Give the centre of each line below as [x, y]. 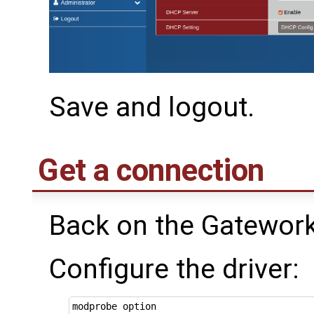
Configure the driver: [174, 269]
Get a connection [151, 170]
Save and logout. [152, 107]
